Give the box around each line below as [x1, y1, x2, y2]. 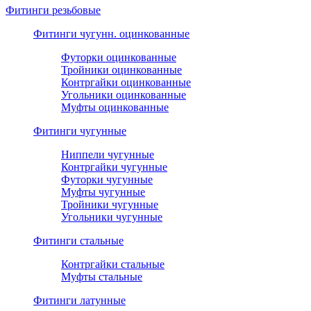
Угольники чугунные [61, 210, 162, 223]
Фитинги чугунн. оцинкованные [33, 27, 190, 40]
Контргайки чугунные [61, 160, 167, 173]
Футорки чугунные [61, 173, 153, 185]
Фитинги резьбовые [6, 3, 101, 16]
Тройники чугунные [61, 198, 158, 210]
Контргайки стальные [61, 258, 165, 270]
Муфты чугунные [61, 185, 145, 198]
